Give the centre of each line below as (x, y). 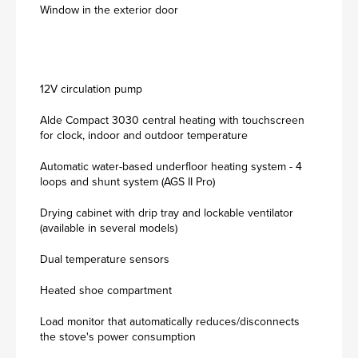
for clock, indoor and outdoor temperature (144, 135)
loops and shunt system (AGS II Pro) (127, 182)
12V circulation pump (91, 89)
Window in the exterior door (109, 10)
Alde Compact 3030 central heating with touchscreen (172, 120)
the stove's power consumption (118, 337)
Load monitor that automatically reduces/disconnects (170, 322)
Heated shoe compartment (106, 290)
